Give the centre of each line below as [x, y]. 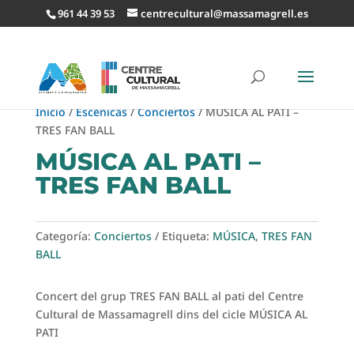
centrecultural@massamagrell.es [224, 13]
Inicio [50, 112]
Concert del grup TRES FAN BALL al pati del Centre [169, 296]
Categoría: [64, 236]
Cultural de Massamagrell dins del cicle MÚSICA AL [171, 314]
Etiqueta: [187, 236]
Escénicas [101, 112]
